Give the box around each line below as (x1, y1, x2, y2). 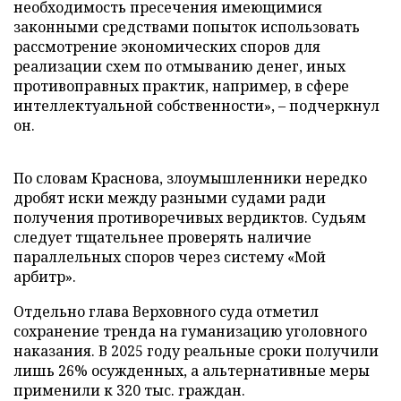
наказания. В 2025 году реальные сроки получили (13, 341, 379, 361)
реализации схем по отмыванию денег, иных (13, 56, 346, 76)
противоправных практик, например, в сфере (13, 76, 349, 96)
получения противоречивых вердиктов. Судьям (13, 208, 366, 227)
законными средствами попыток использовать (13, 17, 360, 37)
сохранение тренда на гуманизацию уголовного (13, 321, 367, 341)
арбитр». (13, 267, 76, 286)
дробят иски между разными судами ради (13, 188, 326, 208)
